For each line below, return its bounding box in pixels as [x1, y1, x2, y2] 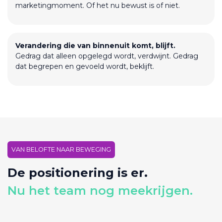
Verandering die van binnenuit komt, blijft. [15, 41, 175, 50]
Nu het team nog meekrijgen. [7, 183, 193, 198]
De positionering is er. [7, 166, 148, 180]
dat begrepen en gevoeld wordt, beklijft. [15, 62, 154, 71]
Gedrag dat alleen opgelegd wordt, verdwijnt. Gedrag [15, 52, 198, 60]
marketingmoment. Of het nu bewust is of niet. [15, 1, 180, 10]
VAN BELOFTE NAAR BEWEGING [11, 146, 111, 153]
